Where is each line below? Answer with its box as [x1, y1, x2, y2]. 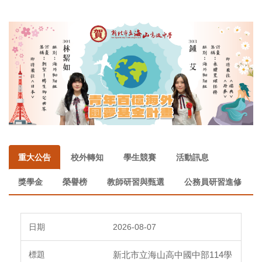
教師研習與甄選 [107, 177, 164, 187]
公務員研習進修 [184, 177, 242, 187]
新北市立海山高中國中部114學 [113, 249, 232, 260]
